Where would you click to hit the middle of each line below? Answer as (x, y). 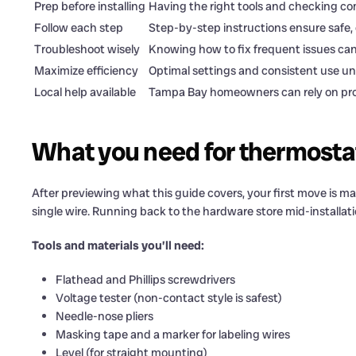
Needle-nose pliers (104, 317)
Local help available (85, 93)
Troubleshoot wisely (87, 50)
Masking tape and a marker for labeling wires (173, 335)
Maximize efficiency (86, 71)
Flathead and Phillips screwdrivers (145, 280)
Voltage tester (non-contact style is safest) (169, 298)
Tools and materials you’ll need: (118, 246)
